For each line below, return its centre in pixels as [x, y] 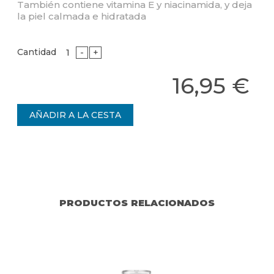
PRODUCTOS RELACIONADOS [137, 203]
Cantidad [37, 52]
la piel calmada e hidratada [82, 16]
